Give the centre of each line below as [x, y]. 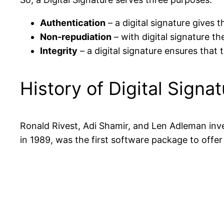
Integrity [59, 51]
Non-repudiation [76, 37]
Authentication [73, 23]
